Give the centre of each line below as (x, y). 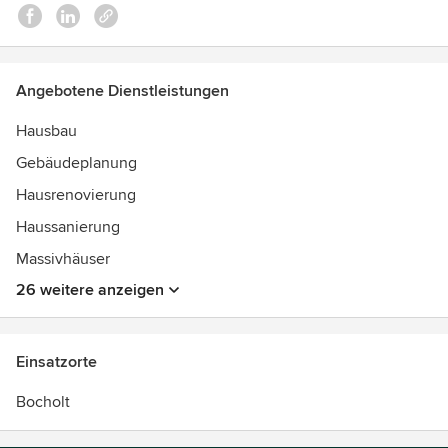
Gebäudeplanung (76, 163)
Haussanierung (68, 227)
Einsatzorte (56, 362)
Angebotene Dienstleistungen (122, 91)
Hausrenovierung (76, 195)
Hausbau (46, 131)
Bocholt (43, 402)
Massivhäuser (63, 259)
